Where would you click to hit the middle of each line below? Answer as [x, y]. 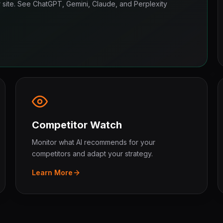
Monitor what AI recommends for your [93, 142]
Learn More [52, 172]
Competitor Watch [77, 125]
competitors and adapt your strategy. [92, 154]
